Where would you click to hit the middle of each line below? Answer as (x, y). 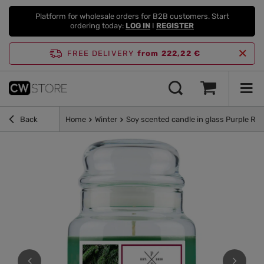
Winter (106, 120)
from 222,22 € (169, 53)
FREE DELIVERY (100, 53)
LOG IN (138, 26)
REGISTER (175, 26)
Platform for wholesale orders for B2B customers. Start (132, 16)
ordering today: (98, 26)
